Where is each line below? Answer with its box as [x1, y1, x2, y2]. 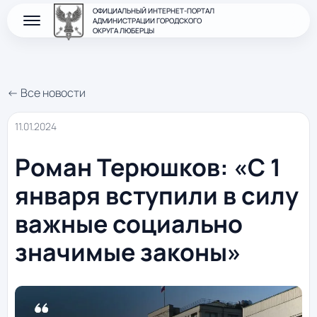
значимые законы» [15, 236, 241, 269]
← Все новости [7, 85, 86, 100]
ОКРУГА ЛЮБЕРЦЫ [93, 25, 154, 35]
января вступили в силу [15, 179, 299, 212]
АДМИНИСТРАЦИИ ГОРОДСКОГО [93, 16, 202, 25]
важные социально [15, 207, 243, 241]
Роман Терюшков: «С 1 [15, 151, 281, 184]
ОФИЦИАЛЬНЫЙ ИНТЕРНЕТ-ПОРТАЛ [93, 6, 214, 16]
